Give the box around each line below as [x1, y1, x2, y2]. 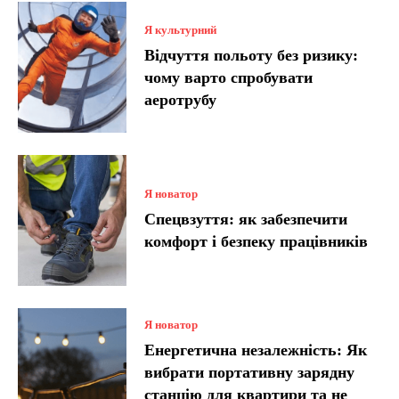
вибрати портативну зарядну [144, 362, 355, 381]
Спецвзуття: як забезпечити [144, 210, 348, 229]
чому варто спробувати [144, 68, 313, 86]
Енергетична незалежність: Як [144, 340, 368, 359]
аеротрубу [144, 90, 217, 109]
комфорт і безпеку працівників [144, 232, 369, 251]
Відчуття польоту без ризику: [144, 45, 359, 64]
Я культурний [144, 22, 217, 37]
